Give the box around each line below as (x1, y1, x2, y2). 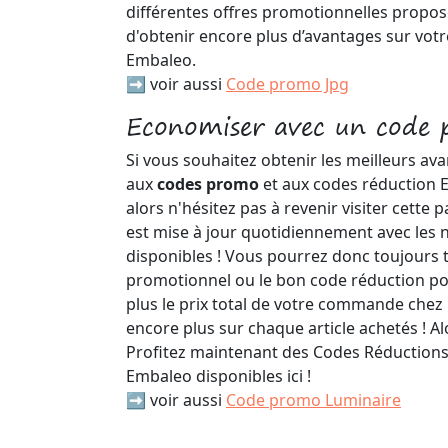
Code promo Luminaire (226, 389, 401, 411)
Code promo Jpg (226, 73, 349, 95)
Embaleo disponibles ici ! (126, 365, 311, 387)
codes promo (157, 173, 263, 195)
